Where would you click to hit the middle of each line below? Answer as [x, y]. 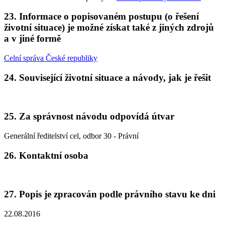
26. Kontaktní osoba [46, 155]
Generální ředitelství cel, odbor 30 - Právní [71, 136]
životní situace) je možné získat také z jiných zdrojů [109, 28]
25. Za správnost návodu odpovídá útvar [89, 117]
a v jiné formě [32, 39]
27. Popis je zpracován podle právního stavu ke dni [110, 194]
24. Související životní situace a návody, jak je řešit [107, 77]
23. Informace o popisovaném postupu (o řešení [101, 17]
